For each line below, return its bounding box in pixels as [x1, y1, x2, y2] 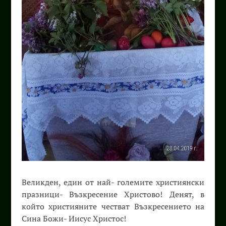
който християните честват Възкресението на [21, 200, 205, 212]
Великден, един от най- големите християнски [21, 176, 205, 188]
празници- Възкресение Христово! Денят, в [21, 188, 205, 200]
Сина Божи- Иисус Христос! [21, 212, 126, 224]
